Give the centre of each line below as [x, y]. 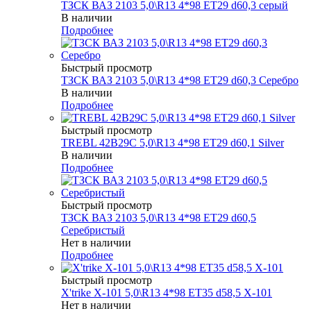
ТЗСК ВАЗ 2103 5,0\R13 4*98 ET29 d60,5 [159, 217]
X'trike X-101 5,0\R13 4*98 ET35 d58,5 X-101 [167, 292]
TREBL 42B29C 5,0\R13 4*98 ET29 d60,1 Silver [173, 142]
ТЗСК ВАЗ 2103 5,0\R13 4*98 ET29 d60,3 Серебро [180, 80]
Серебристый [93, 230]
